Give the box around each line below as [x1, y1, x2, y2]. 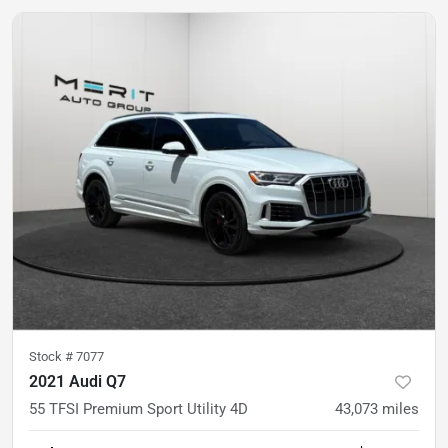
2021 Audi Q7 [29, 371, 126, 391]
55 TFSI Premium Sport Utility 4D [29, 399, 248, 418]
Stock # [29, 348, 76, 364]
